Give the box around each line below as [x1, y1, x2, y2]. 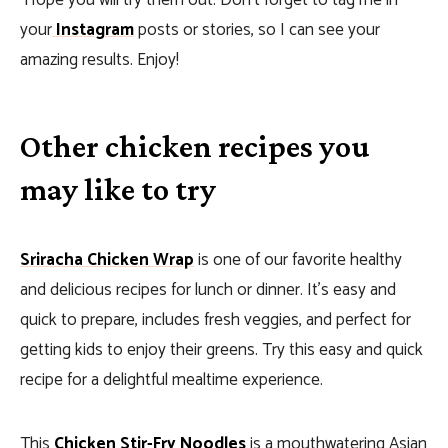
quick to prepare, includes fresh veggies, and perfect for [20, 306, 411, 334]
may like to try [20, 171, 216, 207]
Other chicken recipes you [20, 128, 370, 164]
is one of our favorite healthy [194, 246, 402, 274]
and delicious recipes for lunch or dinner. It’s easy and [20, 276, 396, 304]
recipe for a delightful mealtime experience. [20, 366, 323, 394]
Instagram [52, 16, 134, 44]
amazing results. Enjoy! [20, 46, 179, 74]
